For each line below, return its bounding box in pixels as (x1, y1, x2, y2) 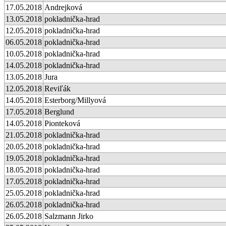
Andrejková (44, 3, 82, 12)
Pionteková (44, 119, 80, 128)
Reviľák (44, 84, 71, 93)
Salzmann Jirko (44, 211, 93, 220)
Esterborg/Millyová (44, 95, 106, 104)
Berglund (44, 107, 74, 116)
